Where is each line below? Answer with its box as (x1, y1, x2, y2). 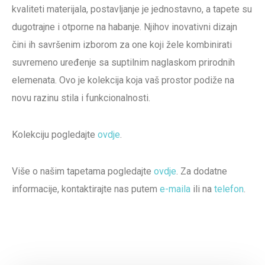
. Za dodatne (176, 165, 227, 177)
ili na (190, 183, 214, 195)
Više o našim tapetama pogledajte (12, 165, 154, 177)
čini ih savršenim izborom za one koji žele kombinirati (12, 38, 232, 50)
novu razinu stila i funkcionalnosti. (12, 92, 150, 104)
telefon (214, 183, 244, 195)
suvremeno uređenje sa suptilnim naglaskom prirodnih (12, 56, 235, 68)
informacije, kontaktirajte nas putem (12, 183, 160, 195)
